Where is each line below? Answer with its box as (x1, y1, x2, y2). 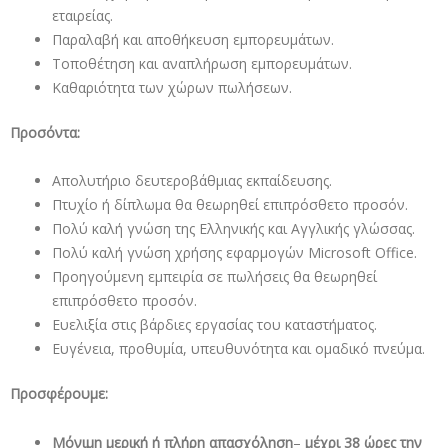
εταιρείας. (52, 5, 113, 25)
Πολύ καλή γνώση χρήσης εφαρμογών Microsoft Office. (52, 243, 417, 262)
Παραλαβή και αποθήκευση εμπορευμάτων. (52, 29, 334, 49)
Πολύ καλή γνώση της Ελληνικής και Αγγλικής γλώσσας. (52, 219, 415, 238)
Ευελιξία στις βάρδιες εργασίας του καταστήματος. (52, 315, 377, 334)
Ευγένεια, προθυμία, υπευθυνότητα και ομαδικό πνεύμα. (52, 339, 425, 358)
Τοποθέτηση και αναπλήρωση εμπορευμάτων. (52, 53, 352, 73)
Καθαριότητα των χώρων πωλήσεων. (52, 77, 292, 97)
